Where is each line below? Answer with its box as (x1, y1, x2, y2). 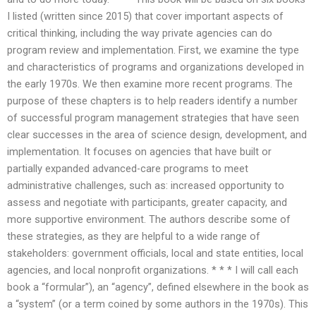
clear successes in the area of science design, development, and (7, 128, 307, 141)
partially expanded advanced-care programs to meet (7, 162, 248, 175)
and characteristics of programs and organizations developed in (7, 60, 304, 73)
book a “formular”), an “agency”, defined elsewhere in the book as (7, 280, 309, 293)
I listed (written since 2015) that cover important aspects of (7, 9, 284, 23)
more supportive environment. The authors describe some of (7, 212, 291, 226)
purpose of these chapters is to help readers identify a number (7, 94, 298, 107)
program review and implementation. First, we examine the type (7, 43, 299, 56)
